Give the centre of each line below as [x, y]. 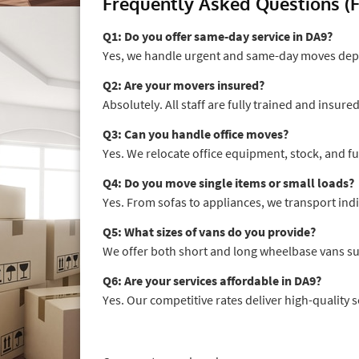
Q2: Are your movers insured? [184, 85]
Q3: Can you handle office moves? [196, 133]
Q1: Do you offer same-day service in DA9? [218, 36]
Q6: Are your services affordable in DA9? [212, 280]
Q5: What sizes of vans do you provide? [209, 231]
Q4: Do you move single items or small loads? [228, 182]
